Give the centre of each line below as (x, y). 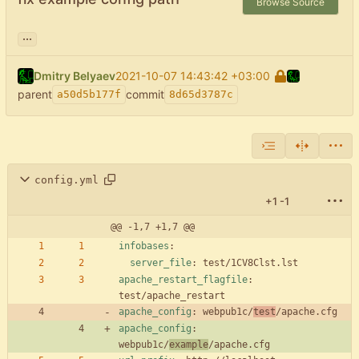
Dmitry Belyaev (75, 76)
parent (35, 95)
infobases (144, 246)
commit (145, 95)
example (189, 345)
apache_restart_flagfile (183, 280)
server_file (161, 263)
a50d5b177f (89, 95)
